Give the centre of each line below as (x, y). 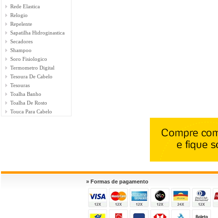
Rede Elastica (25, 6)
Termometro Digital (32, 68)
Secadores (21, 41)
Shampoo (21, 50)
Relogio (19, 15)
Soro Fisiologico (29, 59)
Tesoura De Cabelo (31, 76)
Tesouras (20, 85)
